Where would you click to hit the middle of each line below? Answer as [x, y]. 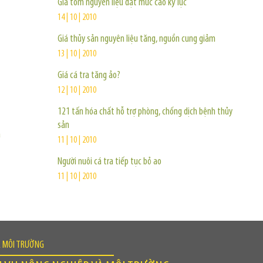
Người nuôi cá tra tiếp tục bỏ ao [109, 162]
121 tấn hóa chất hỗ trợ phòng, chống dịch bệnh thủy [145, 112]
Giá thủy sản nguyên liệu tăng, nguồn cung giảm [136, 39]
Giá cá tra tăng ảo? [89, 75]
